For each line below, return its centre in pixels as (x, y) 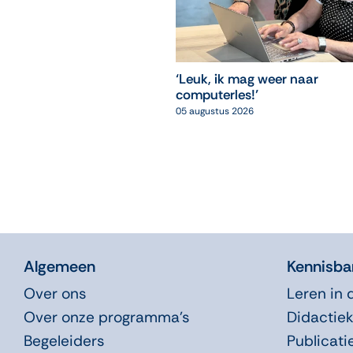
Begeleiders (64, 340)
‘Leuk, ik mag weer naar (247, 79)
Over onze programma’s (106, 317)
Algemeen (59, 266)
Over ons (55, 293)
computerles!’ (217, 95)
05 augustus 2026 (214, 111)
